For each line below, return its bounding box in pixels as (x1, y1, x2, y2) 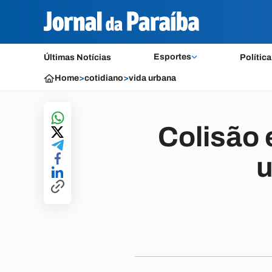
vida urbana (129, 73, 176, 83)
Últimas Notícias (44, 53, 111, 62)
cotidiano (84, 73, 123, 83)
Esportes (153, 52, 191, 61)
